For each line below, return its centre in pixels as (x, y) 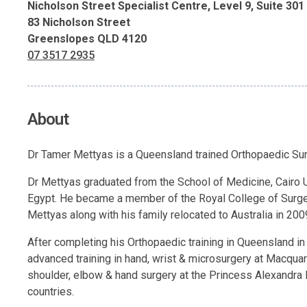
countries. (51, 291)
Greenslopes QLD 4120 (87, 38)
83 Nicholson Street (79, 22)
